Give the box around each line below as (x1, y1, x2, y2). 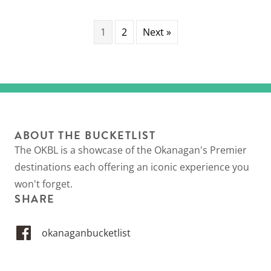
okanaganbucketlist (42, 226, 131, 240)
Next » (142, 25, 171, 39)
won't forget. (15, 177, 73, 191)
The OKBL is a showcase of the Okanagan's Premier (15, 143, 247, 157)
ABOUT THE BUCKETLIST (15, 127, 155, 144)
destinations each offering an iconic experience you (15, 160, 249, 174)
